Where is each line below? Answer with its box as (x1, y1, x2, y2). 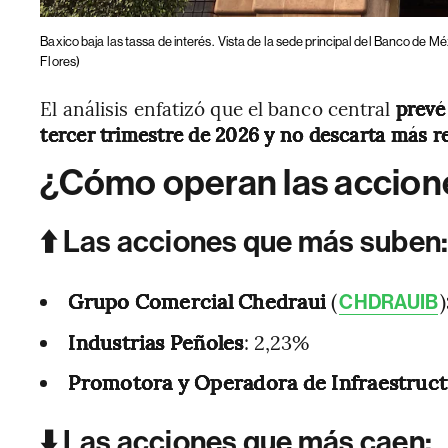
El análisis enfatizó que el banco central (40, 94, 396, 121)
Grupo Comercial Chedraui (68, 286, 332, 314)
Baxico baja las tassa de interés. (40, 33, 214, 49)
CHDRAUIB (339, 289, 439, 314)
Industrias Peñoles (68, 327, 244, 355)
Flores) (40, 53, 81, 69)
